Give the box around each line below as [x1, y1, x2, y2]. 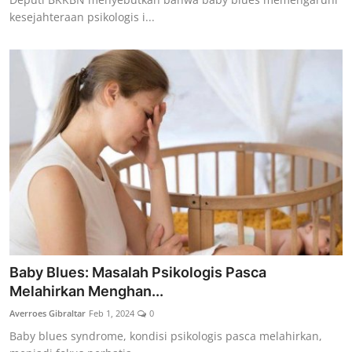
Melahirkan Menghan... [9, 283, 163, 300]
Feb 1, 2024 [89, 307, 134, 320]
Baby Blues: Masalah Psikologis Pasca [9, 264, 266, 281]
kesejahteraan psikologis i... [9, 9, 155, 24]
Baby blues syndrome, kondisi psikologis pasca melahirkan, [9, 328, 322, 344]
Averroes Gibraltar [9, 307, 86, 320]
